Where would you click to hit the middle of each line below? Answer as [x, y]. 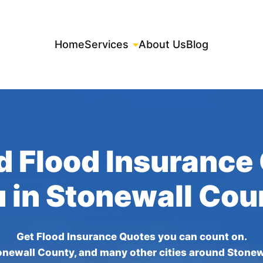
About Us [162, 44]
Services [107, 44]
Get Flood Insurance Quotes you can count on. [131, 237]
